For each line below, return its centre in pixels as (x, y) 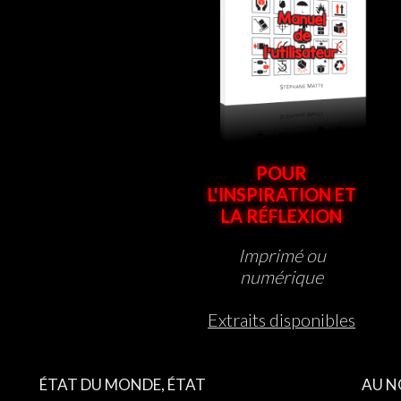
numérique (282, 277)
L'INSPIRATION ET (282, 195)
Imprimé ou (282, 256)
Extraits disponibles (282, 320)
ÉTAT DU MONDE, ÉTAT (123, 385)
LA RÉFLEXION (282, 216)
